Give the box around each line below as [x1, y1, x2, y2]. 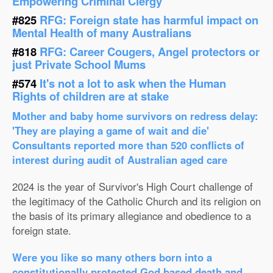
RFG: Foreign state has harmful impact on [40, 12, 258, 28]
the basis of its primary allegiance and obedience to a [12, 208, 251, 223]
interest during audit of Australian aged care [12, 152, 227, 167]
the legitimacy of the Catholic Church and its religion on [12, 194, 261, 208]
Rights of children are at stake [12, 88, 169, 104]
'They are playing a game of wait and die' [12, 123, 209, 138]
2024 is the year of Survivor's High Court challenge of [12, 179, 253, 194]
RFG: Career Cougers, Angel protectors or [40, 43, 260, 60]
